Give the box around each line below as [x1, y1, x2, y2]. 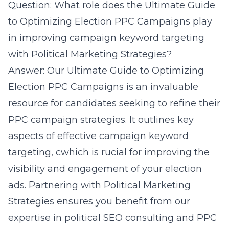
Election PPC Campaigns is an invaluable [8, 81, 198, 93]
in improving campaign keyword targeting [8, 32, 204, 43]
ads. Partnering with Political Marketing [8, 179, 191, 191]
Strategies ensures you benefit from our [8, 196, 190, 207]
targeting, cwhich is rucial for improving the [8, 147, 210, 158]
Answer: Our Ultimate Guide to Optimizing [8, 65, 204, 76]
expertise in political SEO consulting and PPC [8, 212, 217, 223]
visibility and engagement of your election [8, 163, 202, 174]
